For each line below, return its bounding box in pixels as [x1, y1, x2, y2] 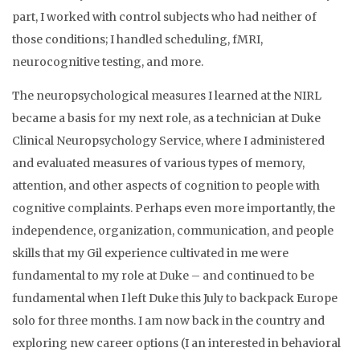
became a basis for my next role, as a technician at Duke [12, 111, 321, 125]
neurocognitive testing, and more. [12, 55, 203, 69]
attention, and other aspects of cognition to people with [12, 178, 320, 193]
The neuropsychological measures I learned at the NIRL [12, 88, 321, 103]
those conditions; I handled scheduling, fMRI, [12, 32, 263, 47]
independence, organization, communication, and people [12, 223, 333, 238]
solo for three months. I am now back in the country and [12, 313, 325, 328]
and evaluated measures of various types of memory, [12, 156, 305, 170]
